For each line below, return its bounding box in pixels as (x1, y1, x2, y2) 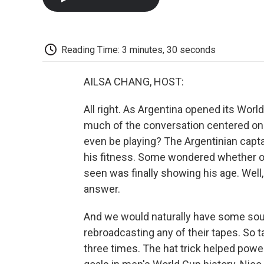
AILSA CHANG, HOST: (84, 75, 184, 88)
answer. (84, 183, 120, 196)
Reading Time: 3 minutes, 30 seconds (61, 44, 216, 55)
